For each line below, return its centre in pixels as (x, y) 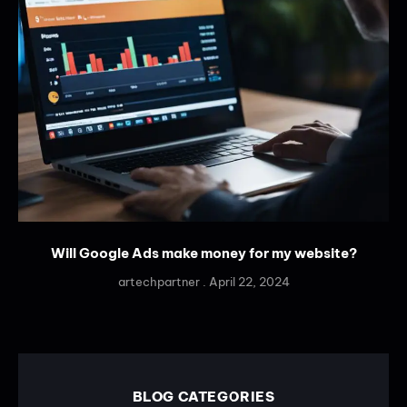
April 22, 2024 (248, 281)
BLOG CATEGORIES (203, 396)
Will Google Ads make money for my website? (203, 253)
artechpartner (160, 281)
